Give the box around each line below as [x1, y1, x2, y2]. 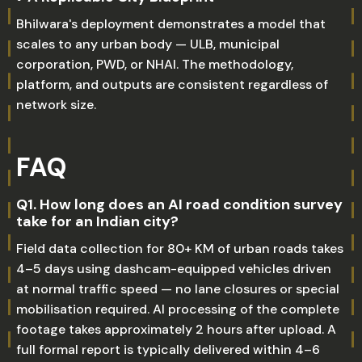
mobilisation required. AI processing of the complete [16, 301, 339, 318]
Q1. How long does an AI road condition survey [16, 195, 343, 214]
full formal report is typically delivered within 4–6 [16, 341, 320, 358]
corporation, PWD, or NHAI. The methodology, [16, 56, 293, 73]
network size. [16, 96, 96, 113]
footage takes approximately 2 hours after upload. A [16, 321, 336, 338]
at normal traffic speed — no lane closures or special [16, 280, 339, 297]
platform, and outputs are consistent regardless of [16, 76, 328, 93]
